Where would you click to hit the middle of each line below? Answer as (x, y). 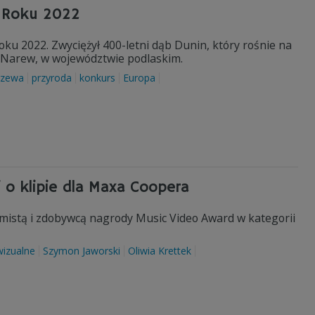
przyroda (52, 78)
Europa (139, 78)
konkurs (97, 78)
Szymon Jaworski (82, 251)
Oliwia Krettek (160, 251)
